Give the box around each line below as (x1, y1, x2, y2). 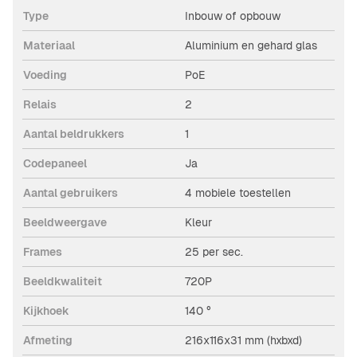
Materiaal (23, 38, 75, 53)
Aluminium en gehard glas (185, 38, 317, 53)
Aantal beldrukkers (23, 127, 124, 142)
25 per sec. (185, 245, 243, 260)
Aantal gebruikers (23, 186, 118, 201)
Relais (23, 97, 57, 112)
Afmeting (23, 333, 73, 348)
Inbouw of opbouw (185, 9, 280, 24)
